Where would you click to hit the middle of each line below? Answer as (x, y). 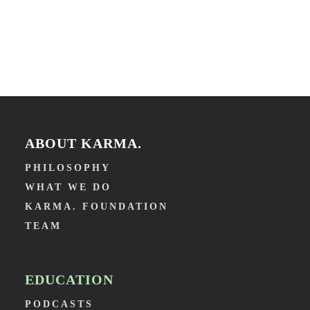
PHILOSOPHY (67, 168)
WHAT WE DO (68, 188)
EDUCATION (69, 280)
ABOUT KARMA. (83, 144)
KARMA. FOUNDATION (96, 207)
